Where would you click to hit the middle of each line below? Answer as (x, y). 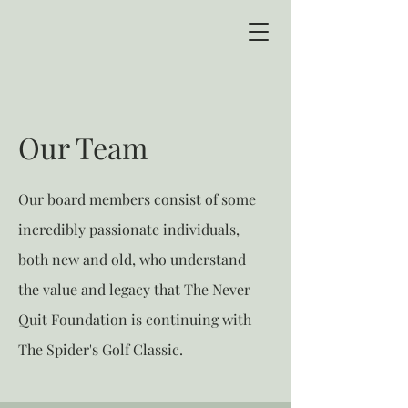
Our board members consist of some (137, 199)
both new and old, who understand (132, 259)
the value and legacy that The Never (134, 289)
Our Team (83, 147)
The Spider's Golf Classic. (102, 349)
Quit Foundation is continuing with (135, 319)
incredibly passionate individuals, (129, 229)
